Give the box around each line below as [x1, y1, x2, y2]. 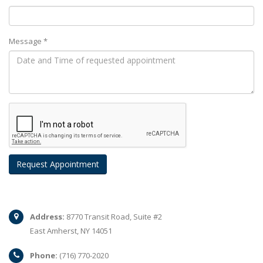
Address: [30, 211, 65, 222]
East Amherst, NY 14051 [30, 225, 112, 236]
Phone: [30, 250, 58, 261]
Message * [9, 36, 48, 46]
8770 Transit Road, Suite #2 [65, 211, 162, 222]
